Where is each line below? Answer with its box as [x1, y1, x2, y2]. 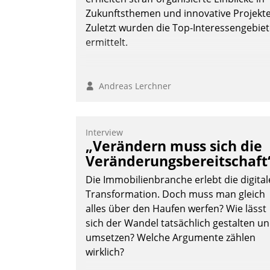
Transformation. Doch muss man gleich [86, 187, 265, 201]
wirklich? [86, 245, 124, 259]
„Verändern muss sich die [86, 136, 262, 156]
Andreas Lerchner [94, 80, 171, 92]
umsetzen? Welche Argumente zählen [86, 231, 256, 245]
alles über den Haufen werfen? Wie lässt [86, 202, 266, 216]
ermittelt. [86, 36, 128, 49]
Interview [86, 127, 123, 139]
